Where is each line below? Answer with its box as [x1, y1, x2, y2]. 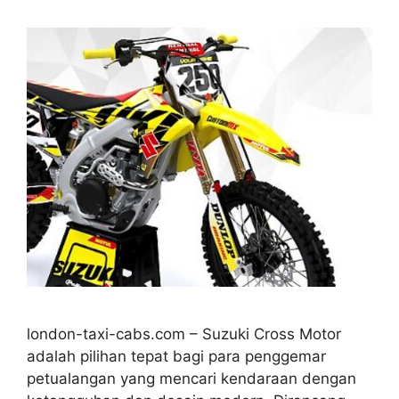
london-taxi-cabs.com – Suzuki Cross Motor [27, 324, 341, 343]
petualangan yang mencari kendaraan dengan [27, 369, 356, 387]
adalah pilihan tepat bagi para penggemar [27, 346, 326, 365]
